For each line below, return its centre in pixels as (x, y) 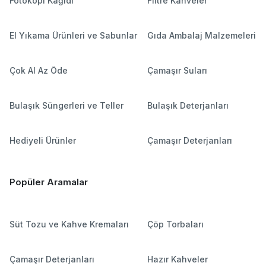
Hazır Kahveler (177, 259)
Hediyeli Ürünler (43, 140)
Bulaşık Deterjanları (188, 105)
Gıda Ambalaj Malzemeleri (201, 35)
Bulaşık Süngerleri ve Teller (66, 105)
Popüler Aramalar (49, 182)
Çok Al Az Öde (39, 70)
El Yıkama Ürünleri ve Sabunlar (73, 35)
